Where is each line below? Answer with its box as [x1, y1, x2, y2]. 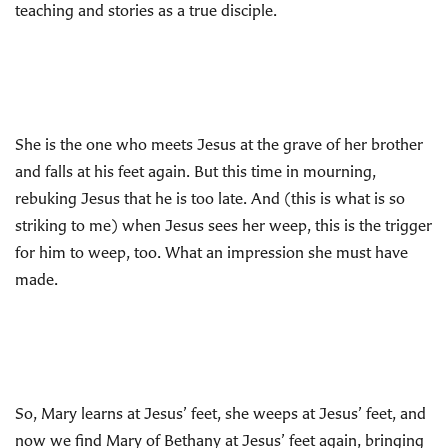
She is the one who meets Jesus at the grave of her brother [15, 134, 423, 154]
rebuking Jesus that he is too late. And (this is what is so [15, 188, 405, 208]
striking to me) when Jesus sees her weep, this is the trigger [15, 215, 432, 235]
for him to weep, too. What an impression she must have [15, 242, 408, 262]
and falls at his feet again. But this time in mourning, [15, 161, 376, 181]
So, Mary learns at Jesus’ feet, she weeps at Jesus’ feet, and [15, 403, 426, 423]
